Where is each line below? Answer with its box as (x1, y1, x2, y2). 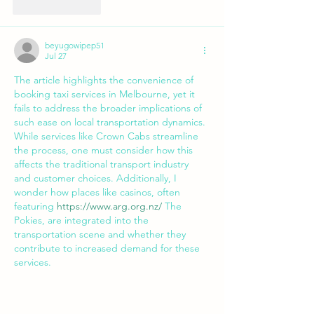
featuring (14, 200, 57, 213)
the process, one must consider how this (14, 144, 196, 157)
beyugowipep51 (45, 40, 104, 51)
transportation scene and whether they (14, 228, 189, 241)
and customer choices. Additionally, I (14, 172, 179, 185)
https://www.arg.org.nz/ (57, 200, 162, 213)
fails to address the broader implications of (14, 102, 205, 115)
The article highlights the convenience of (14, 74, 196, 87)
